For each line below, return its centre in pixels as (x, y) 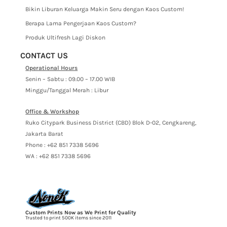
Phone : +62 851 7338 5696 (62, 145)
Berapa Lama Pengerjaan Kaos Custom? (81, 24)
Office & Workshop (52, 112)
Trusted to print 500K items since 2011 (69, 218)
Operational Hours (52, 68)
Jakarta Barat (45, 134)
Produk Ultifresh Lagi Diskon (66, 38)
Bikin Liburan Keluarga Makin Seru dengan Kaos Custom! (105, 9)
